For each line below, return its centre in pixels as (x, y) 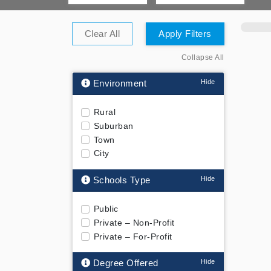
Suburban (113, 126)
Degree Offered (124, 263)
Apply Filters (185, 34)
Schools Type (120, 180)
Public (106, 209)
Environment (118, 83)
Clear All (102, 34)
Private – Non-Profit (134, 222)
